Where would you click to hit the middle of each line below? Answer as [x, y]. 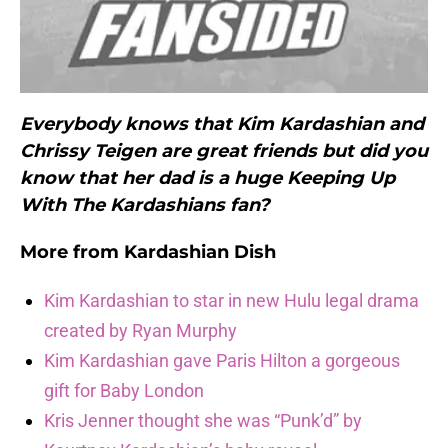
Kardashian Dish [200, 252]
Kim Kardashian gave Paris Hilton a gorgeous [222, 361]
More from [72, 252]
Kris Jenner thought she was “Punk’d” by [203, 421]
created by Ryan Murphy [140, 331]
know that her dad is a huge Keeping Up [207, 178]
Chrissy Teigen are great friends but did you [224, 151]
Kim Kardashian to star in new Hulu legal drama [231, 301]
